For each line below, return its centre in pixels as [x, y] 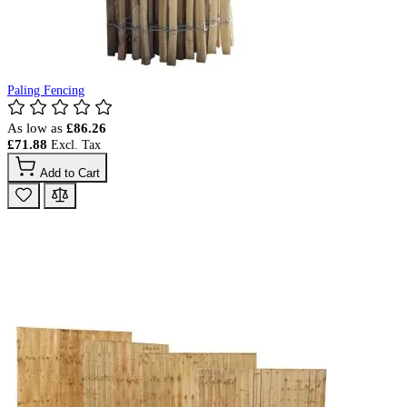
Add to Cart [70, 173]
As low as [35, 127]
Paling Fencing [46, 90]
